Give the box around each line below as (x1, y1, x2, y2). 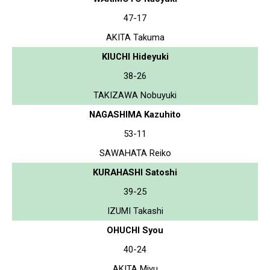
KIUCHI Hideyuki (101, 51, 169, 62)
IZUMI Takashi (107, 205, 163, 216)
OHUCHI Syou (107, 224, 163, 236)
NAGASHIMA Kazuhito (89, 108, 181, 120)
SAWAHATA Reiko (99, 147, 171, 159)
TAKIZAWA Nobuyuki (93, 89, 177, 101)
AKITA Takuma (105, 31, 165, 43)
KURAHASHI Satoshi (93, 166, 177, 178)
